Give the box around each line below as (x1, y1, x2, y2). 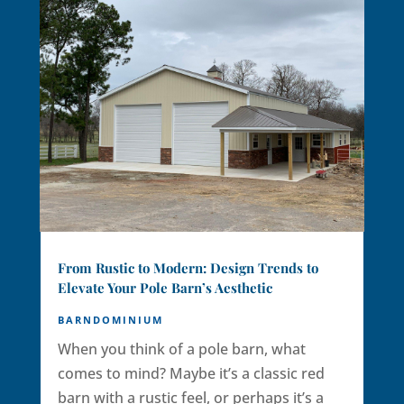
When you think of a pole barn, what (57, 338, 306, 359)
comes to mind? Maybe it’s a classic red (57, 363, 325, 383)
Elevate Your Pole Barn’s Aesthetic (57, 278, 272, 297)
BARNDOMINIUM (57, 312, 163, 326)
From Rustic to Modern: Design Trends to (57, 258, 318, 277)
